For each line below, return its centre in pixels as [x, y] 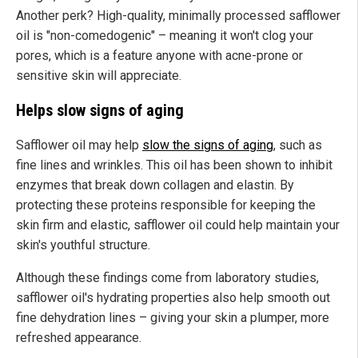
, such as [298, 145]
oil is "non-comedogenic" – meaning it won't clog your [165, 35]
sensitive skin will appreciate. [99, 75]
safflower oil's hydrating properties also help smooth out [173, 297]
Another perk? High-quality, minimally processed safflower [178, 15]
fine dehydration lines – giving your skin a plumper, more [173, 317]
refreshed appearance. [79, 337]
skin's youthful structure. [83, 245]
